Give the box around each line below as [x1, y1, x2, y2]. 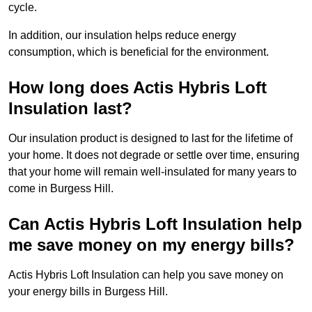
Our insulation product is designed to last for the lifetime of [8, 132, 292, 145]
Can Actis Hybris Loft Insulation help [8, 214, 302, 234]
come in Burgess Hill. [8, 182, 114, 195]
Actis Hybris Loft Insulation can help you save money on [8, 269, 283, 281]
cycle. [8, 1, 40, 14]
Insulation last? [8, 99, 132, 118]
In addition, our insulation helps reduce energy [8, 29, 236, 42]
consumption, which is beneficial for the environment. [8, 46, 269, 58]
